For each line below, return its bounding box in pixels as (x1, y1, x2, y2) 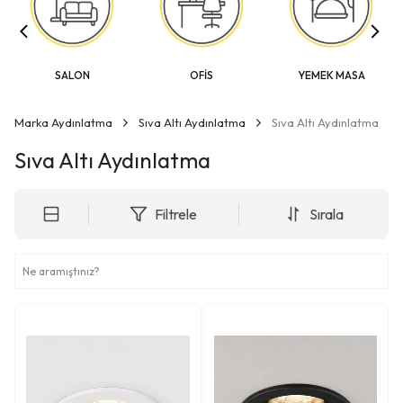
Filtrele (155, 205, 198, 223)
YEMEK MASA (297, 68, 365, 82)
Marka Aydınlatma (14, 115, 112, 130)
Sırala (309, 205, 344, 223)
